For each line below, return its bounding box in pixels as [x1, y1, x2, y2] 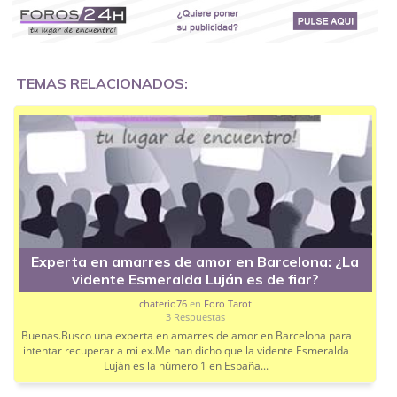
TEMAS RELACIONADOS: [16, 74, 189, 93]
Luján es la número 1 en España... [104, 358, 269, 374]
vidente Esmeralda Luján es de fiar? [71, 270, 319, 289]
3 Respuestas [165, 310, 225, 324]
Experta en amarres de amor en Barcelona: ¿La [31, 253, 360, 271]
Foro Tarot [203, 297, 252, 311]
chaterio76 [138, 297, 187, 311]
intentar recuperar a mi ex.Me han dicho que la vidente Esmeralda [23, 343, 350, 359]
